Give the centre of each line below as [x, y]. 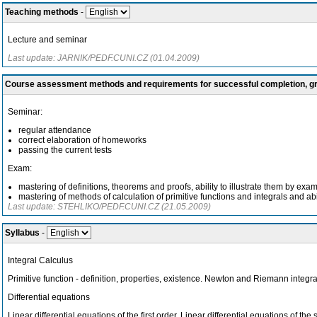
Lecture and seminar [47, 40]
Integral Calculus [40, 260]
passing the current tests [65, 150]
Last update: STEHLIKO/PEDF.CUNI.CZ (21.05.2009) [109, 207]
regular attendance [55, 130]
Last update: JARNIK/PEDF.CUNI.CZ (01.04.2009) [104, 58]
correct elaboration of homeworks [82, 140]
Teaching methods [42, 12]
